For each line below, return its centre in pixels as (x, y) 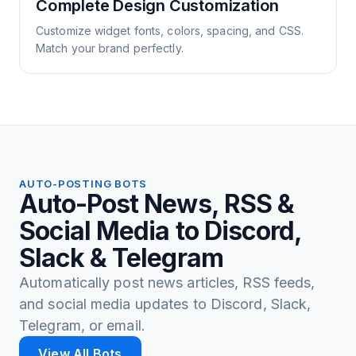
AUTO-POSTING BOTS (83, 184)
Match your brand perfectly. (110, 48)
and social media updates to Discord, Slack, (165, 304)
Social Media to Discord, (160, 231)
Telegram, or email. (82, 325)
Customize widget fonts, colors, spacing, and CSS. (170, 31)
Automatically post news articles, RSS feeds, (167, 282)
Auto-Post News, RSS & (157, 204)
